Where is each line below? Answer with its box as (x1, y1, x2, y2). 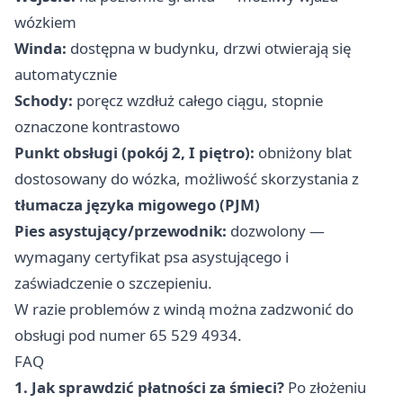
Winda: (14, 38, 67, 59)
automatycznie (14, 64, 117, 85)
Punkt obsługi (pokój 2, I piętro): (14, 142, 255, 164)
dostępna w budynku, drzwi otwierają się (67, 38, 351, 59)
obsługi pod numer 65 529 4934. (14, 325, 242, 346)
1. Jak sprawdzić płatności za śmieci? (14, 377, 284, 399)
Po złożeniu (284, 377, 366, 399)
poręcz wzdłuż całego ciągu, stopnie (73, 90, 323, 112)
